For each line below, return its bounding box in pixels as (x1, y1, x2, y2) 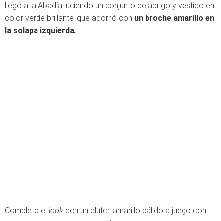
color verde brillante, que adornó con (5, 13, 134, 23)
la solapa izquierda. (5, 25, 76, 35)
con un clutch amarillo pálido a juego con (65, 205, 206, 215)
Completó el (5, 205, 49, 215)
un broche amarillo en (134, 13, 214, 23)
